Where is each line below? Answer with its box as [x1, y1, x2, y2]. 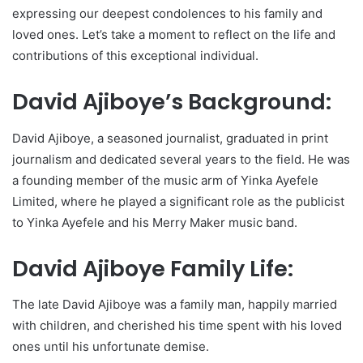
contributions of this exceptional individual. [12, 48, 258, 64]
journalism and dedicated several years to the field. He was [12, 151, 350, 167]
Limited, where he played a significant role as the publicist [12, 193, 344, 209]
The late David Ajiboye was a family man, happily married [12, 297, 337, 313]
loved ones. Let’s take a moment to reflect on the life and [12, 27, 335, 43]
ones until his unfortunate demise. [12, 339, 209, 355]
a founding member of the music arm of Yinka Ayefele [12, 172, 318, 188]
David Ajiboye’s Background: [12, 87, 331, 117]
